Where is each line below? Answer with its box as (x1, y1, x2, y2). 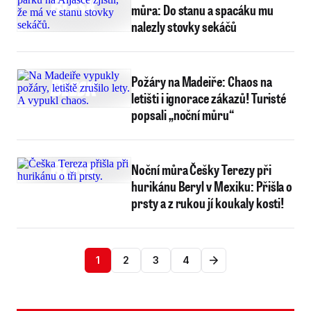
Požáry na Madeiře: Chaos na (131, 72, 272, 90)
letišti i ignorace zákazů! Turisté (131, 89, 287, 107)
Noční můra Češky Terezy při (131, 160, 271, 178)
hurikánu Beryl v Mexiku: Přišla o (131, 177, 293, 195)
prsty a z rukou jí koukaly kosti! (131, 194, 285, 212)
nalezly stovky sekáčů (131, 17, 237, 35)
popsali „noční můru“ (131, 106, 234, 124)
